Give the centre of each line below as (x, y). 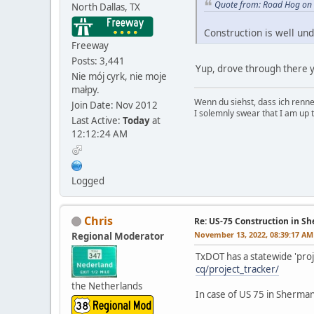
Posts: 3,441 (98, 61)
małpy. (86, 89)
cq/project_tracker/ (237, 269)
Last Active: (97, 120)
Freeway (90, 45)
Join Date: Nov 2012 (115, 105)
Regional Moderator (118, 236)
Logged (88, 180)
